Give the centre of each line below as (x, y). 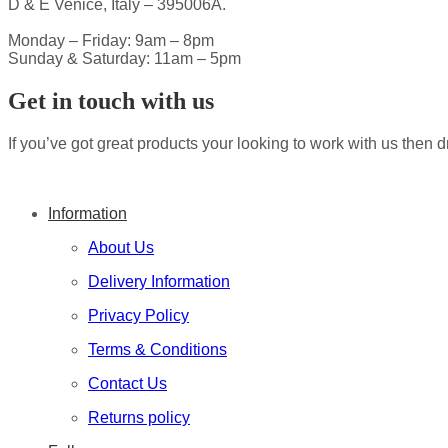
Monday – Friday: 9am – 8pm (111, 40)
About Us (121, 247)
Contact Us (127, 383)
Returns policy (139, 417)
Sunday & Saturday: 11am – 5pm (124, 58)
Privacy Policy (138, 315)
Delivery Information (159, 281)
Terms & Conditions (157, 349)
